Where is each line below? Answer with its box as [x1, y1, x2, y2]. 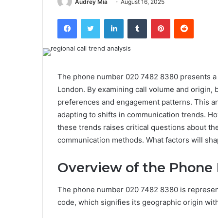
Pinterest [170, 15, 198, 23]
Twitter [100, 15, 121, 23]
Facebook [76, 15, 106, 23]
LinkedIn [123, 15, 148, 23]
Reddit [193, 15, 213, 23]
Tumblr [146, 15, 167, 23]
